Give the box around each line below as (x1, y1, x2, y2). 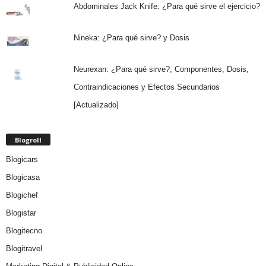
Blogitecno (6, 226, 42, 236)
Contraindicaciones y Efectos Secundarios (73, 82, 220, 91)
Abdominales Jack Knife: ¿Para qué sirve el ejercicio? (73, 1, 260, 11)
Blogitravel (6, 244, 42, 254)
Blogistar (6, 208, 36, 218)
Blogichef (6, 191, 38, 200)
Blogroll (15, 135, 42, 145)
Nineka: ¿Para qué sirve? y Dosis (73, 33, 189, 42)
